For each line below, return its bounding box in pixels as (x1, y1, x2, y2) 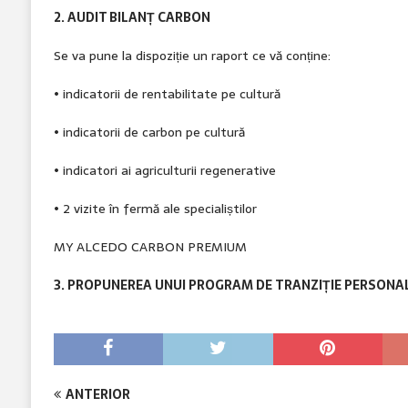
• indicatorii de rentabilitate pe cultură (53, 83, 280, 104)
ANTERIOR (65, 383, 130, 404)
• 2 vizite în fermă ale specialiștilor (53, 198, 257, 219)
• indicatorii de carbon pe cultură (53, 121, 245, 142)
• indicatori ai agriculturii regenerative (53, 159, 276, 180)
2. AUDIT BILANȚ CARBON (53, 6, 210, 27)
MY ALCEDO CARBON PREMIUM (53, 236, 247, 257)
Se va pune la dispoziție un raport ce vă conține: (53, 45, 331, 66)
